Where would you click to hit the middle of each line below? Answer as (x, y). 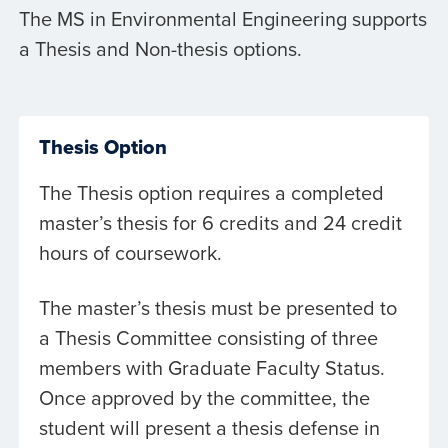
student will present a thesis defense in (209, 428)
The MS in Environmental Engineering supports (222, 18)
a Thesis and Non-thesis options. (160, 48)
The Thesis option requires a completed (211, 193)
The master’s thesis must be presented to (217, 308)
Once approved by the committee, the (204, 398)
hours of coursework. (130, 253)
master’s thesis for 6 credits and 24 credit (220, 223)
